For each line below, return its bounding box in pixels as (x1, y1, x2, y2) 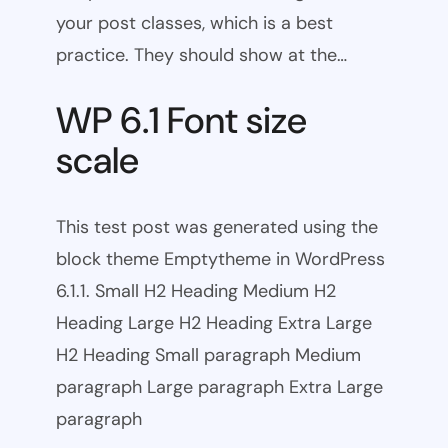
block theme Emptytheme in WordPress (56, 247, 385, 272)
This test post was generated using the (56, 215, 378, 240)
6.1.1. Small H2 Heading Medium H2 (56, 279, 336, 304)
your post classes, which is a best (56, 10, 333, 35)
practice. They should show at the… (56, 42, 347, 67)
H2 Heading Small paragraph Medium (56, 343, 361, 368)
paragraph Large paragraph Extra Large (56, 375, 383, 400)
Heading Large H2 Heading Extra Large (56, 311, 372, 336)
